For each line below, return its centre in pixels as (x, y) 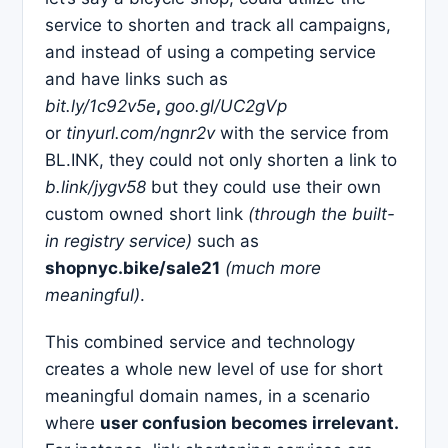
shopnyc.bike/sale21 (132, 267)
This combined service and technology (200, 341)
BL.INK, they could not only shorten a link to (221, 159)
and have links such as (136, 78)
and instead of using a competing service (210, 51)
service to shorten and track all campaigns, (218, 24)
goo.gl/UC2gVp (226, 105)
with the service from (302, 132)
